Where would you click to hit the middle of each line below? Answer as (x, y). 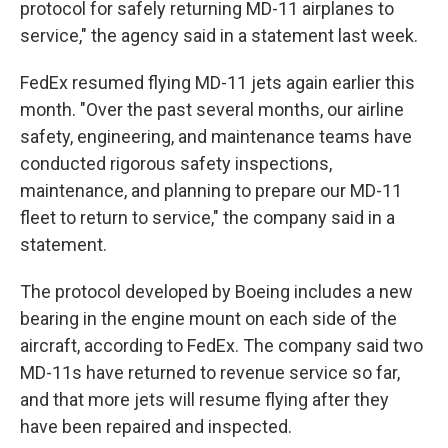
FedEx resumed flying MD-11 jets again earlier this (217, 82)
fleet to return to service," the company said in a (207, 217)
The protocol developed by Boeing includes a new (216, 291)
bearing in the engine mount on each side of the (208, 318)
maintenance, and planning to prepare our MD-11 (211, 190)
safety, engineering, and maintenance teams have (216, 136)
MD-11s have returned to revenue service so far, (210, 372)
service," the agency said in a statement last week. (219, 35)
